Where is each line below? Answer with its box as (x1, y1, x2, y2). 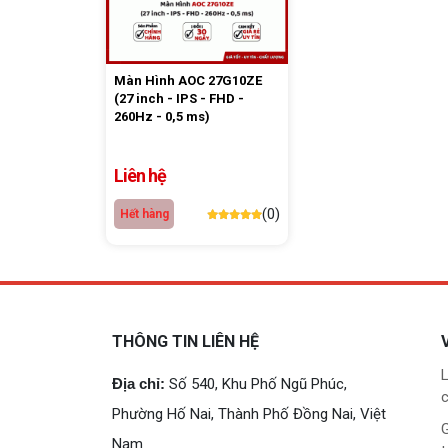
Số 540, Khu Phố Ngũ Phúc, (169, 375, 347, 394)
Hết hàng (119, 207, 169, 222)
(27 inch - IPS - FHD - (114, 91, 244, 107)
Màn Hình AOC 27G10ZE (114, 73, 262, 89)
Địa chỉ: (112, 375, 165, 393)
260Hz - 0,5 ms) (114, 109, 210, 125)
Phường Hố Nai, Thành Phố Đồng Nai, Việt (112, 405, 386, 424)
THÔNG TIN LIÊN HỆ (112, 332, 259, 352)
